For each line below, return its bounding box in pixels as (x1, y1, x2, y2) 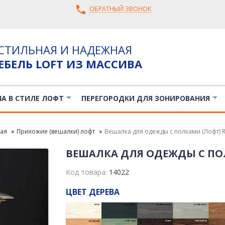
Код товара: (66, 167, 109, 177)
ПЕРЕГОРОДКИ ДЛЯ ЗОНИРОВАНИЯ (81, 93, 210, 103)
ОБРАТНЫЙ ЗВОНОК (89, 5, 151, 13)
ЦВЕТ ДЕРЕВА (66, 186, 120, 197)
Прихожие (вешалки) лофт (16, 127, 95, 136)
